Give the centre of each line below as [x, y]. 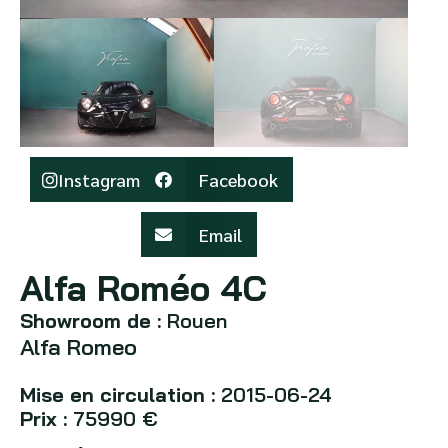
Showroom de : [90, 321]
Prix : [46, 419]
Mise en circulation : [120, 395]
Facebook [239, 180]
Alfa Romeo [78, 347]
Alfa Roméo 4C [143, 288]
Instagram [99, 180]
